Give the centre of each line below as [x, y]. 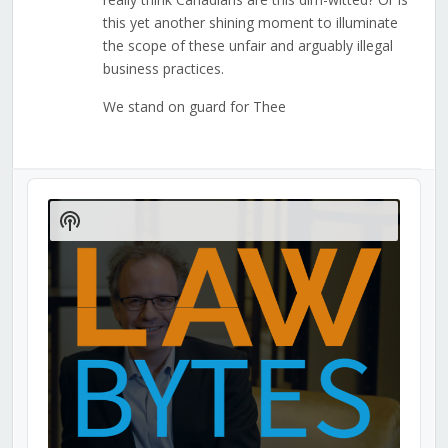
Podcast [96, 239]
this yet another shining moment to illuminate [250, 23]
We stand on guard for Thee [194, 107]
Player [49, 207]
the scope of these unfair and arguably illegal [247, 46]
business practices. [163, 69]
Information [112, 259]
